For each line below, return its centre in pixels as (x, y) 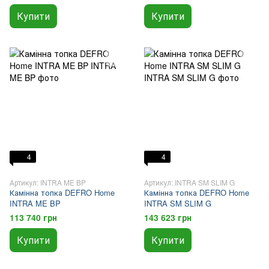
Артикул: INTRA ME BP (48, 182)
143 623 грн (168, 217)
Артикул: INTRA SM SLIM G (189, 182)
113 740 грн (33, 217)
